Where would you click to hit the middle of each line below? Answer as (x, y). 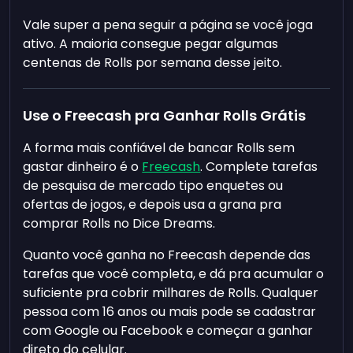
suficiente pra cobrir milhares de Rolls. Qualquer (171, 293)
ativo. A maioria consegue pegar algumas (151, 44)
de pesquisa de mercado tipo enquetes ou (153, 186)
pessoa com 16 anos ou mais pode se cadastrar (170, 312)
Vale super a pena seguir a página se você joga (168, 25)
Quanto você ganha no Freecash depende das (167, 255)
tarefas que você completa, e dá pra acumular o (174, 274)
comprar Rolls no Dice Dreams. (119, 224)
